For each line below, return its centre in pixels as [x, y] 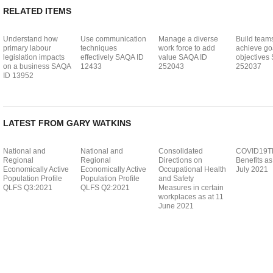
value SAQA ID [183, 57]
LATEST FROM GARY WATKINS [67, 123]
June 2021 [176, 206]
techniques [99, 48]
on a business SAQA [37, 66]
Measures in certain [191, 187]
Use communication [114, 39]
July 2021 [252, 169]
